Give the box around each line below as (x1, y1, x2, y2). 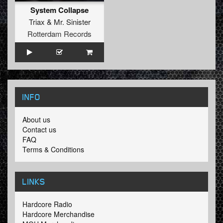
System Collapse (30, 4, 89, 16)
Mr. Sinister (53, 16, 91, 27)
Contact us (22, 124, 56, 135)
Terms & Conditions (22, 144, 84, 155)
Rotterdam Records (27, 28, 92, 39)
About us (22, 114, 50, 125)
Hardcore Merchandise (22, 209, 95, 220)
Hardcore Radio (22, 199, 72, 210)
